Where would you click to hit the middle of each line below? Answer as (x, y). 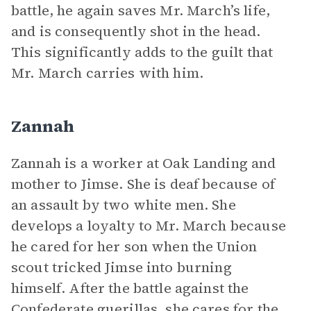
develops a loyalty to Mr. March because (149, 226)
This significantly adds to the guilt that (142, 52)
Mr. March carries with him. (108, 73)
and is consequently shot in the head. (136, 31)
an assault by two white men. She (124, 205)
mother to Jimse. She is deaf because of (143, 184)
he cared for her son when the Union (134, 246)
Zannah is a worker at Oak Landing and (144, 163)
